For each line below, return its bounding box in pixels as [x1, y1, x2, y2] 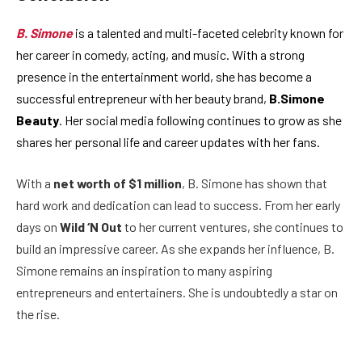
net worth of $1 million [53, 175, 182, 192]
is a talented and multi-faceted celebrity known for [73, 24, 343, 40]
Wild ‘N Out [60, 219, 122, 235]
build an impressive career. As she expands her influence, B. [16, 241, 335, 257]
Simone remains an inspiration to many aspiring [16, 263, 272, 279]
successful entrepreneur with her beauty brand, [16, 90, 269, 106]
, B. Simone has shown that [182, 175, 327, 192]
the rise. [16, 306, 60, 322]
